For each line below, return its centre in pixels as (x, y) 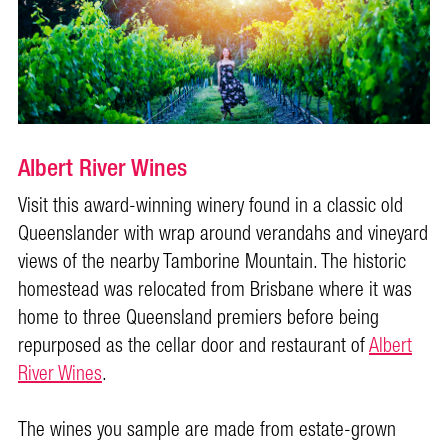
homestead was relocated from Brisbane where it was (215, 289)
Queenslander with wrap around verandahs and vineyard (223, 233)
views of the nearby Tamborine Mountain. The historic (212, 261)
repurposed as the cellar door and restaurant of (193, 345)
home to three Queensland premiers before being (198, 317)
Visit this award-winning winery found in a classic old (210, 205)
